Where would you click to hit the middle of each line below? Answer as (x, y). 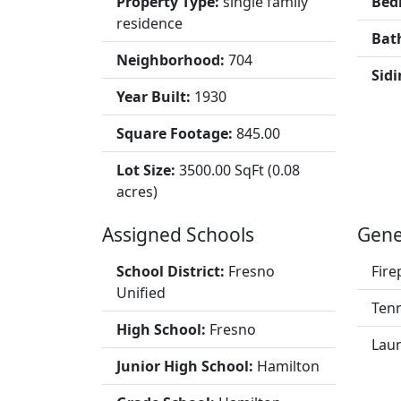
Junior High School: (187, 366)
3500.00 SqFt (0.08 (239, 170)
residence (149, 23)
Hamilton (288, 366)
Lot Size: (148, 170)
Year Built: (155, 97)
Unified (141, 293)
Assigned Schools (178, 235)
